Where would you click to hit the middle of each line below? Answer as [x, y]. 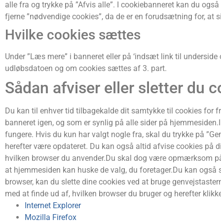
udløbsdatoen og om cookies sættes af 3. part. [86, 68]
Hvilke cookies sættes [73, 35]
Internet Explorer [53, 205]
